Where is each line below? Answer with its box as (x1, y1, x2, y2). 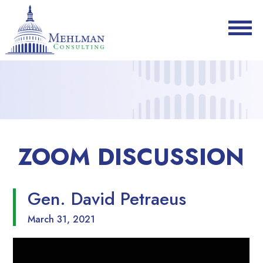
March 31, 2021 (28, 213, 96, 227)
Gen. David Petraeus (28, 186, 187, 212)
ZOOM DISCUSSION (11, 140, 252, 174)
